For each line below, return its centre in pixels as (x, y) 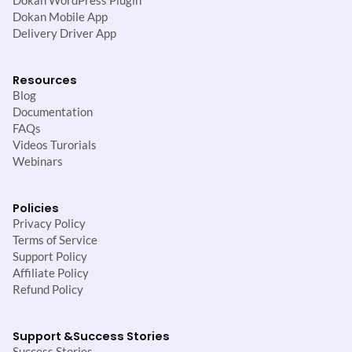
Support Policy (50, 257)
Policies (36, 209)
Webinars (38, 162)
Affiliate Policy (51, 273)
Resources (45, 81)
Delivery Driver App (64, 34)
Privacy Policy (49, 224)
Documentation (53, 112)
